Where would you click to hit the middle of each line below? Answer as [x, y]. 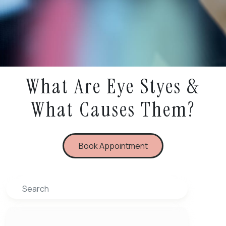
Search [19, 186]
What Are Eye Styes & [113, 86]
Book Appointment [113, 146]
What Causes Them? [113, 109]
